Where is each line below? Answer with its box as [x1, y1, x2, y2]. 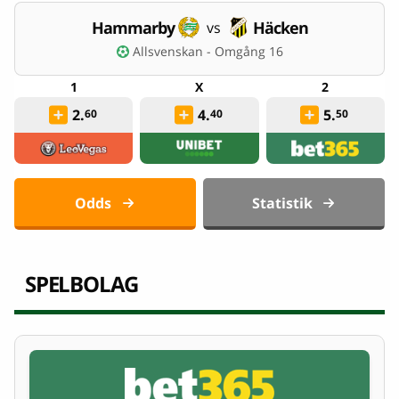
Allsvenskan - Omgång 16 [132, 43, 283, 61]
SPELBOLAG [25, 268, 139, 298]
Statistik [251, 193, 313, 214]
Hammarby [91, 17, 175, 39]
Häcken [252, 17, 308, 39]
